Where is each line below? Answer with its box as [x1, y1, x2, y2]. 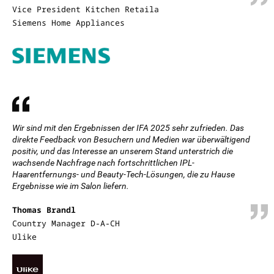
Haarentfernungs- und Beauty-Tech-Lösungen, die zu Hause [12, 169, 235, 179]
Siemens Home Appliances [12, 17, 125, 28]
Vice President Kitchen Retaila [12, 4, 159, 15]
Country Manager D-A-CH [12, 218, 120, 229]
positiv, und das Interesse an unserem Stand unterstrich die [12, 146, 233, 156]
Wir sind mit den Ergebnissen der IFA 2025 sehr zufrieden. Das [12, 123, 244, 133]
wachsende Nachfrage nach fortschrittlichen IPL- [12, 158, 194, 168]
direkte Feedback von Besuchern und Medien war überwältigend [12, 135, 250, 144]
